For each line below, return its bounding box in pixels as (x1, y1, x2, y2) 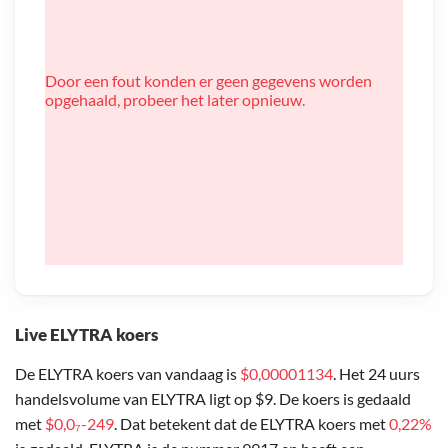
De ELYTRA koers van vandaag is (15, 363, 240, 383)
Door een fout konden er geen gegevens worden (45, 70, 372, 90)
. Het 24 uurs (333, 363, 420, 383)
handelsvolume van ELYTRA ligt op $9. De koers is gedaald (15, 388, 411, 408)
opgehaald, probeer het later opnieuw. (45, 89, 305, 109)
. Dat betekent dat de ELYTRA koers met (114, 413, 389, 433)
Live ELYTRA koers (15, 323, 158, 345)
